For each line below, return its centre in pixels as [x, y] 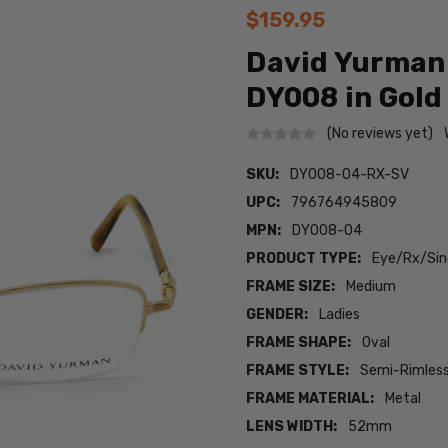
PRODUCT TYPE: [304, 259]
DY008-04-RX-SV [350, 175]
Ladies [340, 315]
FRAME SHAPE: [299, 343]
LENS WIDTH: [292, 427]
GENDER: [277, 315]
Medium [371, 287]
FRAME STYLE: [298, 371]
